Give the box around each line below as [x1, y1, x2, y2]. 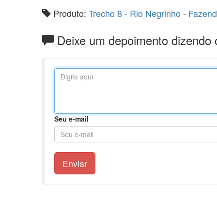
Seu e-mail [54, 114, 89, 124]
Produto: [51, 7, 89, 19]
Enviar [62, 157, 87, 170]
